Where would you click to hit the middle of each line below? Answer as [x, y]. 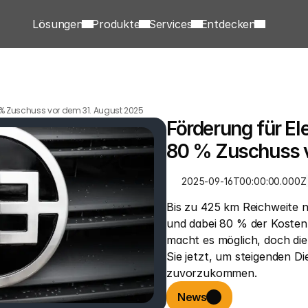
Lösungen [58, 24]
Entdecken [228, 24]
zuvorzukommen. [212, 273]
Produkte [116, 24]
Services [170, 24]
